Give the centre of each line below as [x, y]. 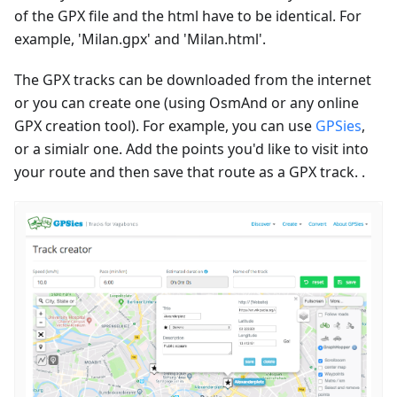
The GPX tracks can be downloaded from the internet [193, 79]
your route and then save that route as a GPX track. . [190, 171]
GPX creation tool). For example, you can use [165, 125]
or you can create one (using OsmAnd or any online [187, 102]
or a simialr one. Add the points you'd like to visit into [191, 148]
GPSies [339, 125]
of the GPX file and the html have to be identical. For [188, 16]
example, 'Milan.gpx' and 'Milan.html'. [140, 39]
